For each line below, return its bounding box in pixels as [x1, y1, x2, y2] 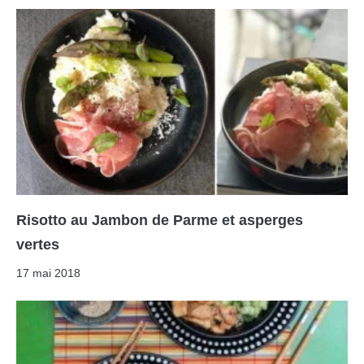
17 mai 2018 [16, 266, 80, 280]
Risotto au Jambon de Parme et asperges [16, 212, 303, 229]
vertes [16, 236, 59, 253]
